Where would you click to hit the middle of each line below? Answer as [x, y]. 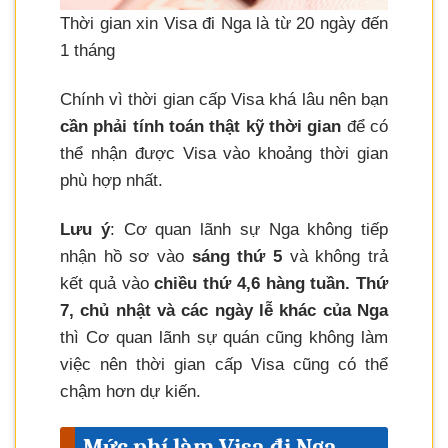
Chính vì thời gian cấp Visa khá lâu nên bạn [224, 99]
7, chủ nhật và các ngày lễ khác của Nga [224, 310]
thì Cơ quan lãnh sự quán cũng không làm [224, 337]
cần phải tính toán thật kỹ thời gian [201, 126]
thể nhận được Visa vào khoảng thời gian [224, 153]
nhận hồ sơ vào [126, 256]
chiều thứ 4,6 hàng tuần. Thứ [271, 283]
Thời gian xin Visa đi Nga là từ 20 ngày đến [224, 23]
